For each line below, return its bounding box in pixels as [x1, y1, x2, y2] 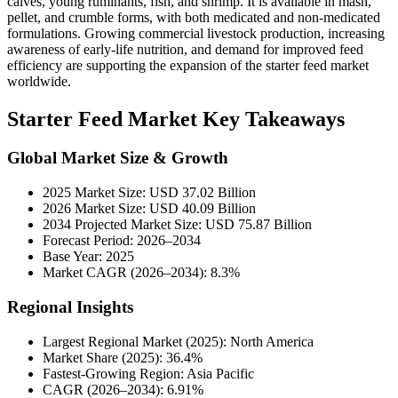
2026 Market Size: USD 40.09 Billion [43, 201, 256, 217]
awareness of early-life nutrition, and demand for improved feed [7, 41, 363, 57]
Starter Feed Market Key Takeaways [7, 107, 345, 131]
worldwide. [7, 73, 71, 89]
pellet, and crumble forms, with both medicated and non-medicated [7, 9, 380, 25]
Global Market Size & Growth [7, 148, 228, 168]
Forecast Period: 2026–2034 [43, 233, 201, 249]
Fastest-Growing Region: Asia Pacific [43, 365, 254, 381]
